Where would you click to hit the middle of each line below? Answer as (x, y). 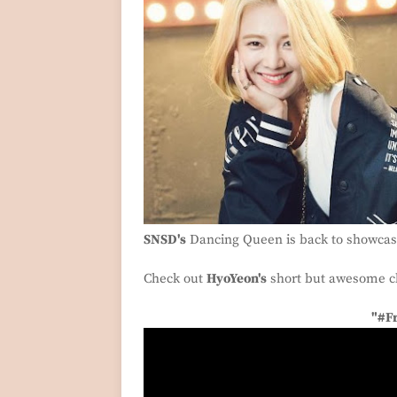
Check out (175, 278)
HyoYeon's (237, 278)
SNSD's (165, 239)
